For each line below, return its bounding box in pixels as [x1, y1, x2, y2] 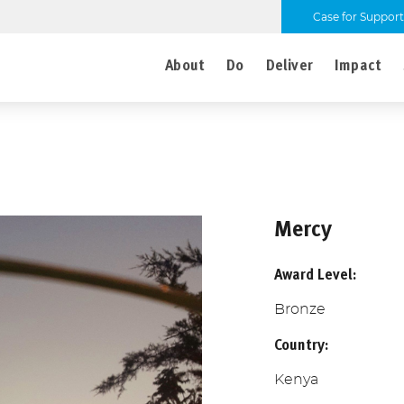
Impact [334, 54, 382, 76]
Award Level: [274, 263, 356, 285]
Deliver [265, 54, 313, 76]
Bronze [274, 302, 326, 317]
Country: [274, 334, 328, 355]
